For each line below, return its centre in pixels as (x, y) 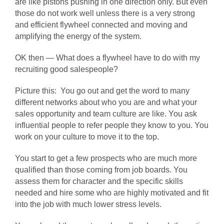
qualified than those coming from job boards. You (101, 170)
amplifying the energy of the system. (78, 36)
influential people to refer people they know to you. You (112, 125)
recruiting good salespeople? (66, 69)
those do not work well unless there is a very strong (105, 13)
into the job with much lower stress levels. (88, 204)
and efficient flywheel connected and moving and (101, 25)
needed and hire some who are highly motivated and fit (112, 193)
